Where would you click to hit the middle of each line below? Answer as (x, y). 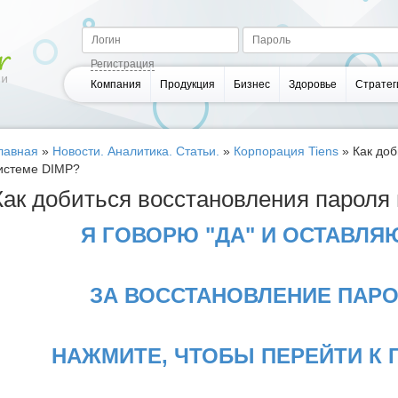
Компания (116, 84)
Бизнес (252, 84)
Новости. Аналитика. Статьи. (136, 151)
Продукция (188, 84)
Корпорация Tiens (286, 151)
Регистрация (123, 64)
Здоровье (313, 84)
